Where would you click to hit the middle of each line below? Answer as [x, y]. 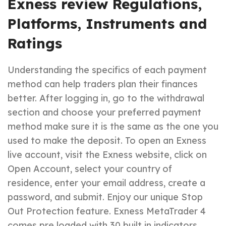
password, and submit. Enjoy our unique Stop [105, 197]
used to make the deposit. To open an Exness [107, 140]
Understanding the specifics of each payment [107, 70]
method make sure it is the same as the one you [113, 126]
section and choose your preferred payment [104, 112]
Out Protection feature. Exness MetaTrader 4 [107, 211]
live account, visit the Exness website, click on [107, 155]
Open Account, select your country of [90, 169]
